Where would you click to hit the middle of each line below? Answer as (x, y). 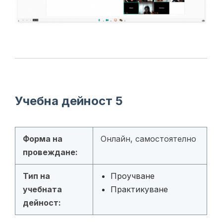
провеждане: (50, 152)
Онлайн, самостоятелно (148, 139)
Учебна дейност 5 (69, 101)
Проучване (133, 176)
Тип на (36, 176)
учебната (42, 190)
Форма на (43, 139)
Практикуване (139, 190)
